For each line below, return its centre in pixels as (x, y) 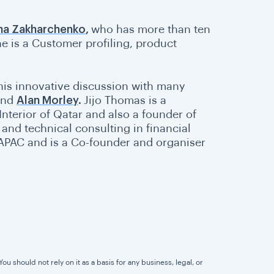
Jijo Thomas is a (125, 101)
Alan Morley (47, 101)
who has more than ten (150, 30)
